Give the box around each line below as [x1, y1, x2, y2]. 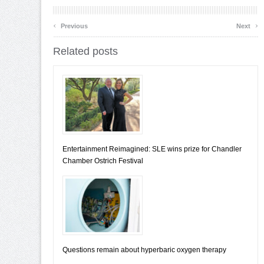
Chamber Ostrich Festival [62, 156, 143, 165]
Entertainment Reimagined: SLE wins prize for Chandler [62, 144, 242, 153]
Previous [59, 22, 88, 29]
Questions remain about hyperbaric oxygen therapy [62, 245, 226, 254]
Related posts [53, 45, 118, 57]
